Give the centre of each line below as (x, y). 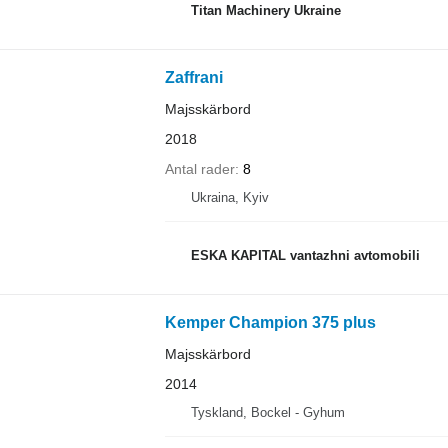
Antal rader (199, 169)
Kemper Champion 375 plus (270, 322)
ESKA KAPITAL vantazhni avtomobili (305, 255)
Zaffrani (193, 77)
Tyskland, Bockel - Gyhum (267, 412)
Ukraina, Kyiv (229, 197)
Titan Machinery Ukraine (265, 10)
